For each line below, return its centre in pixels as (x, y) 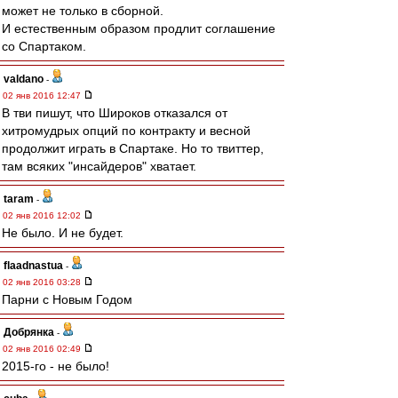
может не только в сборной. (83, 11)
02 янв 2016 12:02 (43, 215)
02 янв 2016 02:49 (43, 349)
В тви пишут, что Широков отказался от (115, 113)
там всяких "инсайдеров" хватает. (99, 166)
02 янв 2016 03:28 (43, 282)
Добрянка (29, 332)
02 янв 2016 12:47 (43, 96)
